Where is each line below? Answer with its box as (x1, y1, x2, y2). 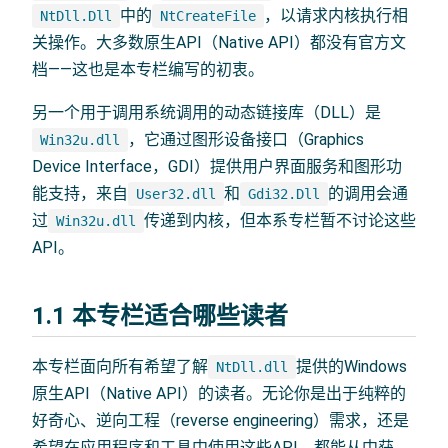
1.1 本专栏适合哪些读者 (32, 301, 288, 330)
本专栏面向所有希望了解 (32, 356, 208, 376)
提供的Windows (296, 356, 407, 376)
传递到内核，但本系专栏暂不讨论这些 (144, 210, 416, 230)
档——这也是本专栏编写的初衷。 (32, 59, 264, 79)
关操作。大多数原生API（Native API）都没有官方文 (32, 32, 406, 52)
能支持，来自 (32, 183, 128, 203)
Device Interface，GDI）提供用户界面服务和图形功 (32, 156, 402, 176)
